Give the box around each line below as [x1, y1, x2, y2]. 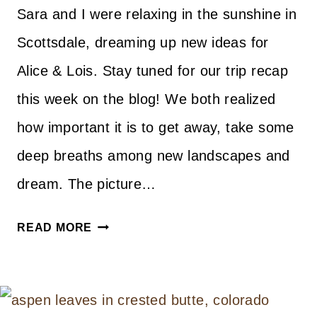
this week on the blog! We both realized [17, 91, 276, 107]
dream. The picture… [17, 175, 156, 192]
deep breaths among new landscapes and [17, 147, 290, 163]
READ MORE [17, 221, 93, 234]
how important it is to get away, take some [17, 119, 294, 135]
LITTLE [91, 238, 134, 251]
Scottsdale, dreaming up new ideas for [17, 34, 269, 50]
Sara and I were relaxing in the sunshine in [17, 6, 297, 22]
